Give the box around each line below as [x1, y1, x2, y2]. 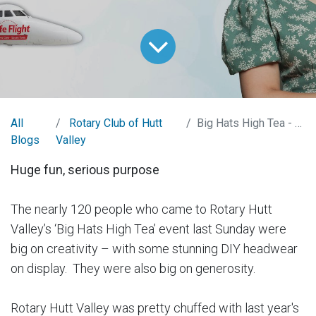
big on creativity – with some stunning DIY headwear [11, 241, 298, 256]
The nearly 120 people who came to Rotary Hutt [11, 201, 272, 217]
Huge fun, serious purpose [11, 162, 159, 177]
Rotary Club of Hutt [69, 116, 163, 130]
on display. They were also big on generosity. [11, 260, 255, 276]
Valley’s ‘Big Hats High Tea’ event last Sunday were [11, 221, 286, 236]
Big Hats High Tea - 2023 [196, 116, 295, 130]
